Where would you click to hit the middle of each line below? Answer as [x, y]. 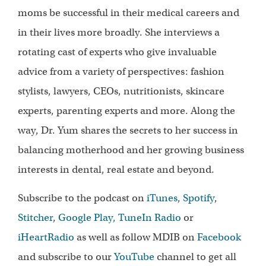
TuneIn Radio [150, 217]
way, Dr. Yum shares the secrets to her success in [128, 131]
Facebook [219, 237]
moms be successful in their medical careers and [129, 13]
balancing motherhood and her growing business [131, 150]
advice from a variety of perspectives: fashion [121, 72]
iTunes [162, 198]
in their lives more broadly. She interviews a [119, 33]
